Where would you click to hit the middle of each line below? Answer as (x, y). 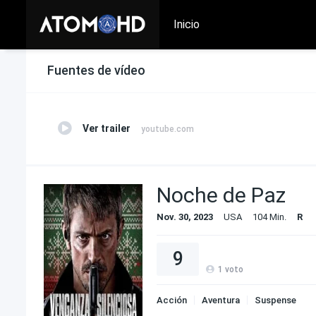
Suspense (275, 300)
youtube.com (168, 129)
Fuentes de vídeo (96, 70)
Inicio (187, 24)
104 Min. (269, 217)
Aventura (221, 300)
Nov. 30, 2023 (185, 217)
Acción (172, 300)
